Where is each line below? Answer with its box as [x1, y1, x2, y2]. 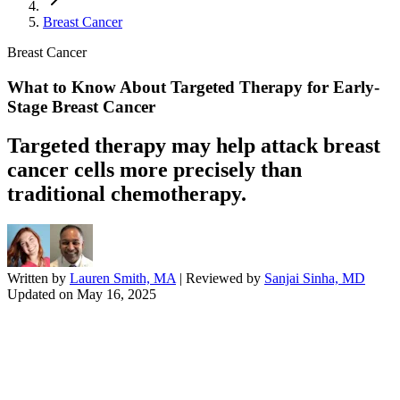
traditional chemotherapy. [7, 182, 246, 206]
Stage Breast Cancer [7, 96, 155, 116]
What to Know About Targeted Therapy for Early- [7, 77, 379, 96]
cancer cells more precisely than [7, 158, 302, 182]
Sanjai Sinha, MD [264, 271, 365, 287]
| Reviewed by [176, 271, 264, 287]
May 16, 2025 [77, 287, 156, 303]
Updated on [7, 287, 73, 303]
